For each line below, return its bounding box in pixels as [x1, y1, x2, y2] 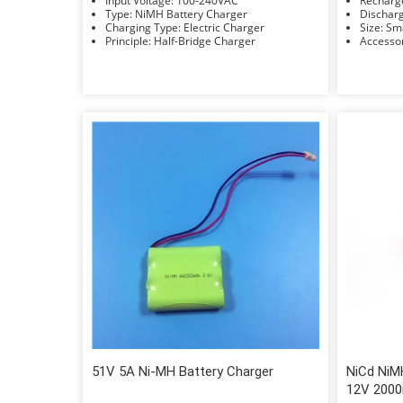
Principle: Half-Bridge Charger [154, 32, 255, 49]
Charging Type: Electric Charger [184, 19, 264, 35]
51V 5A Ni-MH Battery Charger [92, 363, 273, 380]
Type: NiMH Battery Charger [135, 5, 247, 22]
